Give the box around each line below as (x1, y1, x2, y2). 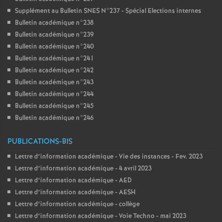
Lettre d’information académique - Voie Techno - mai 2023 (15, 212, 186, 221)
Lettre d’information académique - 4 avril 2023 (15, 164, 152, 173)
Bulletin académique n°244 (15, 90, 94, 99)
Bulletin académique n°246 (15, 113, 94, 123)
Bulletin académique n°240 (15, 42, 94, 52)
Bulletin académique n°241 (15, 54, 94, 63)
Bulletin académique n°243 (15, 78, 94, 87)
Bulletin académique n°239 (15, 30, 94, 40)
